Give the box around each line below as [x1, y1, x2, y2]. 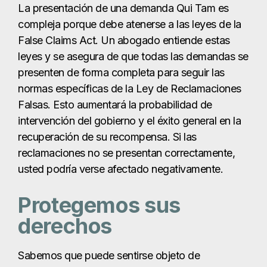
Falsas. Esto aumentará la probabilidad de [18, 98, 212, 111]
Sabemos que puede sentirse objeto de [18, 249, 200, 262]
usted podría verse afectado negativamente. [18, 162, 223, 175]
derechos [18, 212, 113, 239]
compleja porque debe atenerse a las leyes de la [18, 17, 241, 30]
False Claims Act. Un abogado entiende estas [18, 33, 230, 46]
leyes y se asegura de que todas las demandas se [18, 49, 249, 63]
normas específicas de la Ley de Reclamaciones [18, 82, 241, 95]
